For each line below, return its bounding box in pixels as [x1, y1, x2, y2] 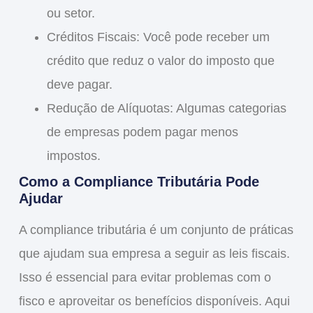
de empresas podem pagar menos [46, 125, 238, 140]
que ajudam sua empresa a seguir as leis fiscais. [18, 247, 290, 261]
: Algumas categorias [169, 101, 286, 116]
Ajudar [18, 191, 63, 207]
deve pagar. [46, 78, 112, 92]
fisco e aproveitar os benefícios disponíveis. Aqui [18, 294, 290, 309]
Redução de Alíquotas [46, 101, 170, 116]
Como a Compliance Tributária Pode [18, 174, 259, 190]
